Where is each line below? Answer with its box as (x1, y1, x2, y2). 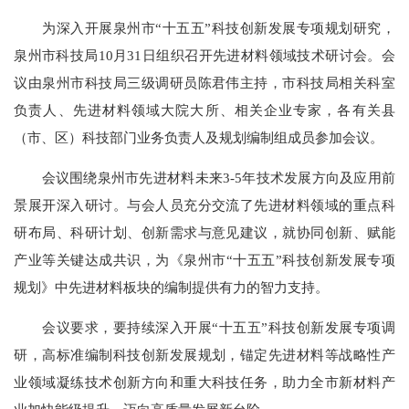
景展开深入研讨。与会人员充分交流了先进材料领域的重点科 (14, 197, 395, 214)
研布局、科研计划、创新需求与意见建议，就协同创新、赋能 (14, 225, 395, 241)
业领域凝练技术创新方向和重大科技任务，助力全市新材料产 (14, 374, 395, 391)
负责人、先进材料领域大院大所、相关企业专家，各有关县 (14, 101, 395, 118)
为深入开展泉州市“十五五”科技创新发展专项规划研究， (14, 19, 395, 36)
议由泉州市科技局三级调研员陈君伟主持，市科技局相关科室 (14, 74, 395, 90)
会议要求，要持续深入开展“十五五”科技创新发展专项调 (14, 320, 395, 336)
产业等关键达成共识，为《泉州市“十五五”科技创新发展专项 (14, 252, 395, 268)
